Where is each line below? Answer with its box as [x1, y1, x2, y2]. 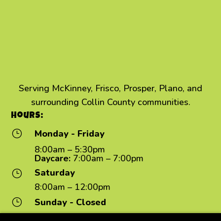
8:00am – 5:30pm [34, 143, 105, 155]
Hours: [11, 111, 43, 120]
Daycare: [34, 152, 71, 164]
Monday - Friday [34, 127, 105, 140]
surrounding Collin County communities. [31, 96, 190, 108]
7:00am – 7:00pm [70, 152, 144, 164]
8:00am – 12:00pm [34, 181, 110, 193]
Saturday [34, 166, 75, 179]
